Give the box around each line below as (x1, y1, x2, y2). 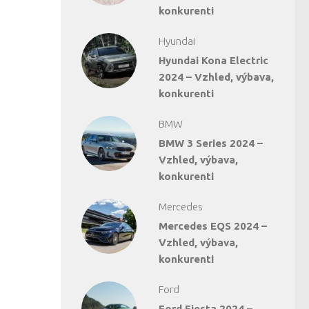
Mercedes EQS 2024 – (159, 219, 267, 232)
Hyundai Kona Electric (159, 54, 268, 66)
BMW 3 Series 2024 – (159, 137, 263, 149)
